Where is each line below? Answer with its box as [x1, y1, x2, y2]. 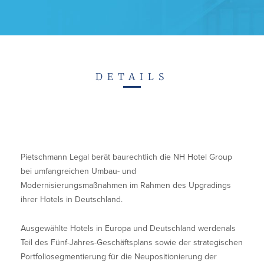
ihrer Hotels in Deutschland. [21, 194, 123, 204]
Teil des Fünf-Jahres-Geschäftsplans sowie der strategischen [21, 237, 243, 247]
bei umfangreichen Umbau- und [21, 166, 136, 176]
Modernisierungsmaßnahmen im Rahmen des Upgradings [21, 180, 231, 190]
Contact [18, 1, 51, 13]
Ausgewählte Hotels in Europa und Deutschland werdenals [21, 223, 236, 233]
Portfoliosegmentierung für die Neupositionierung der [21, 252, 217, 262]
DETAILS [95, 71, 169, 82]
